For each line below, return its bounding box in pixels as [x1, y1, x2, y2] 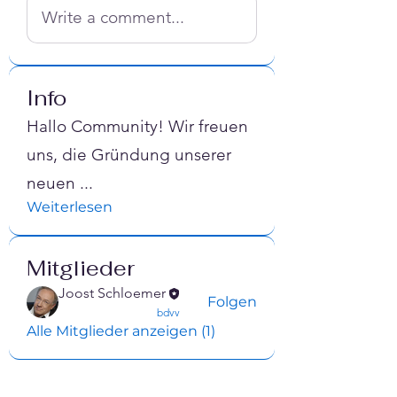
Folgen [207, 292, 257, 310]
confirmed [80, 305, 128, 319]
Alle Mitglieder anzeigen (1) [27, 322, 215, 339]
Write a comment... [42, 6, 184, 27]
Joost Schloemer [58, 284, 166, 301]
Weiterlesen [27, 198, 113, 215]
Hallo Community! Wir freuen [27, 115, 248, 136]
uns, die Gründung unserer [27, 144, 231, 165]
